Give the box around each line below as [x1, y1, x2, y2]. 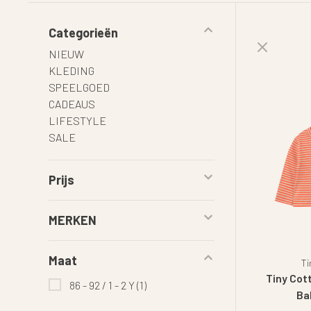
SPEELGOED [49, 81, 110, 94]
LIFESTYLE [49, 114, 106, 127]
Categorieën [49, 25, 118, 40]
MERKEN [49, 212, 96, 228]
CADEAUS [49, 97, 95, 110]
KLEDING [49, 64, 94, 77]
